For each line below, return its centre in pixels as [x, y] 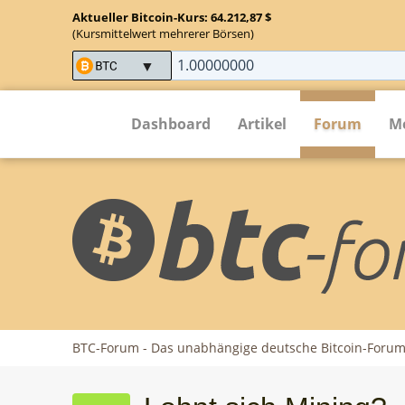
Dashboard [171, 123]
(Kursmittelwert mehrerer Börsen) [163, 33]
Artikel [262, 123]
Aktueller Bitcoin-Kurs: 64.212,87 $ [172, 17]
